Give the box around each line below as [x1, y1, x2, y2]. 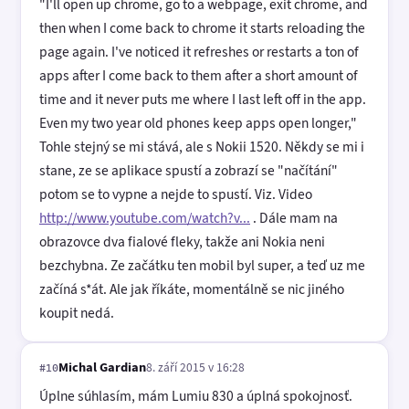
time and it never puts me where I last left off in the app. [39, 89, 366, 109]
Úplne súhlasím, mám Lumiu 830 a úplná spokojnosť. [39, 386, 352, 406]
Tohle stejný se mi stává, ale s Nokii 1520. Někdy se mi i [39, 136, 364, 156]
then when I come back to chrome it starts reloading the [39, 17, 365, 37]
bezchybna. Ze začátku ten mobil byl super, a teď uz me [39, 255, 365, 275]
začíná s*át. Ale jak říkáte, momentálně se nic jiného [39, 278, 344, 299]
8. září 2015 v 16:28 [146, 358, 245, 375]
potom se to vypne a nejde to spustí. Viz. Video [39, 184, 312, 204]
